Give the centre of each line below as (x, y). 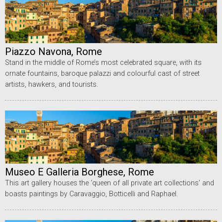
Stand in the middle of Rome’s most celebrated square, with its (103, 62)
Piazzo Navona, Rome (54, 51)
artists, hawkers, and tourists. (52, 84)
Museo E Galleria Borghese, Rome (80, 172)
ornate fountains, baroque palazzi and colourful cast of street (102, 73)
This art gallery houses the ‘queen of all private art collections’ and (110, 183)
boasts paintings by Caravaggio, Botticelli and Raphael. (91, 194)
